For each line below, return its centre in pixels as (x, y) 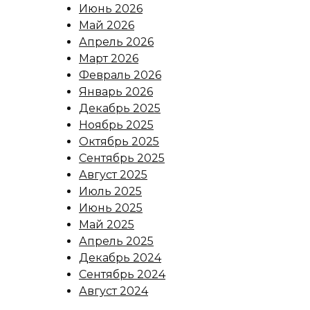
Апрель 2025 (116, 241)
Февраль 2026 (120, 75)
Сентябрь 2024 (122, 275)
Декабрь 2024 (120, 258)
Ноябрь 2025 (116, 125)
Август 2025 (113, 175)
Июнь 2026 (111, 9)
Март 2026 (109, 59)
